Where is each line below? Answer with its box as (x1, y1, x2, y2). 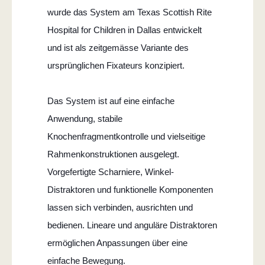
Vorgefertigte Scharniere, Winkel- (47, 166, 174, 177)
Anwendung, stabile (47, 113, 122, 124)
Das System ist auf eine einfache (47, 95, 174, 106)
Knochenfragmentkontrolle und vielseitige (47, 131, 205, 141)
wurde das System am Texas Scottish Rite (47, 7, 212, 17)
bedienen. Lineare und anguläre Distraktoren (47, 219, 217, 230)
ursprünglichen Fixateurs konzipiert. (47, 60, 185, 70)
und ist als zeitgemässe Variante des (47, 42, 189, 53)
